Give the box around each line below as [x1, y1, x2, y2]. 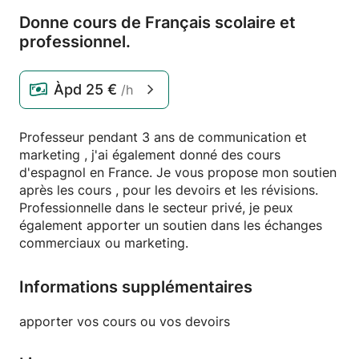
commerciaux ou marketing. [19, 235, 188, 251]
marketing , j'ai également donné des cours [19, 147, 280, 163]
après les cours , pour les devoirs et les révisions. [19, 182, 318, 198]
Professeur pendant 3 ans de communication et [19, 129, 307, 145]
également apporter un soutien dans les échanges [19, 217, 322, 233]
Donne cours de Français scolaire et [19, 13, 296, 32]
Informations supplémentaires [19, 277, 252, 296]
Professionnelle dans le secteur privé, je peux [19, 200, 293, 216]
